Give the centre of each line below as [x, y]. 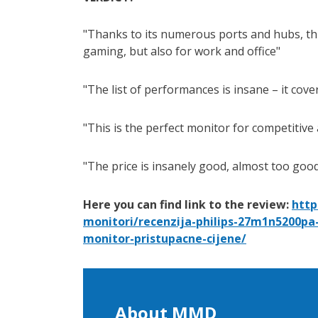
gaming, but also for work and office [180, 51]
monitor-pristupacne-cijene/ [165, 238]
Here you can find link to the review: [187, 204]
